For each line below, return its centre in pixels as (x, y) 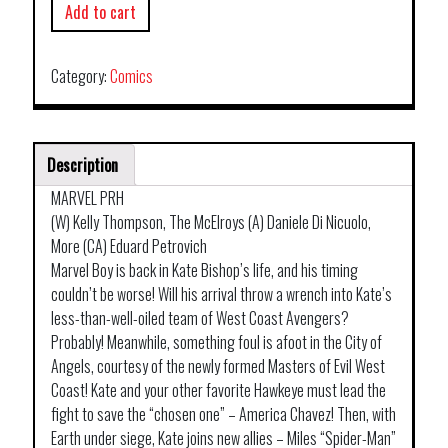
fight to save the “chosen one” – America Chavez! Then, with (223, 414)
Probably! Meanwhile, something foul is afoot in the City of (216, 342)
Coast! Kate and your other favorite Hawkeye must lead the (218, 390)
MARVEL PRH (87, 198)
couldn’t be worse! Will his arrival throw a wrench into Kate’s (221, 294)
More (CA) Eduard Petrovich (129, 246)
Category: (80, 76)
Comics (131, 76)
